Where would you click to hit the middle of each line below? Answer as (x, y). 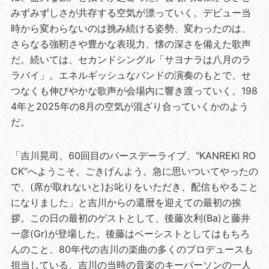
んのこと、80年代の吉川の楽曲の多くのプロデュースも (132, 249)
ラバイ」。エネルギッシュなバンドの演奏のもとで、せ (131, 75)
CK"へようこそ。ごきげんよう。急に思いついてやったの (134, 171)
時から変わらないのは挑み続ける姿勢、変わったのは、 (131, 28)
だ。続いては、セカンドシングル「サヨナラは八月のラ (131, 59)
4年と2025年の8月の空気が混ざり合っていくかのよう (129, 106)
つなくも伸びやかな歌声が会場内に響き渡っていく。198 (134, 90)
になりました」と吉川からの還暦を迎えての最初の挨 (126, 202)
